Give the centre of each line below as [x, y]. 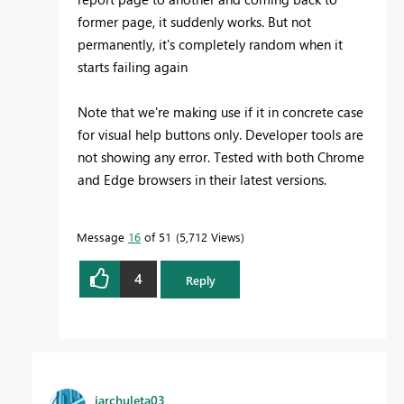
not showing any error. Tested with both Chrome [221, 156]
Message [102, 236]
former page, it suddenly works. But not [194, 21]
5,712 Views [210, 236]
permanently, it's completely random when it [210, 44]
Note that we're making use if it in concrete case [220, 111]
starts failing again [133, 66]
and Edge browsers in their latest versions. [202, 179]
